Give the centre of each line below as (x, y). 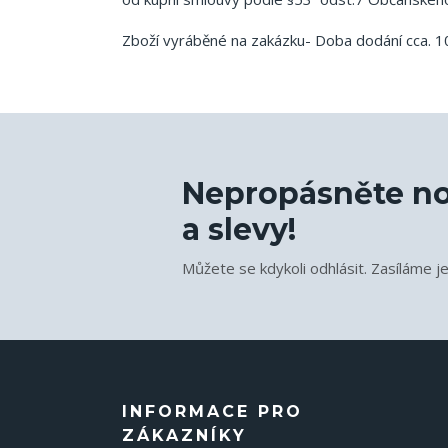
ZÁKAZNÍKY (184, 435)
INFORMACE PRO (212, 411)
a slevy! (239, 229)
